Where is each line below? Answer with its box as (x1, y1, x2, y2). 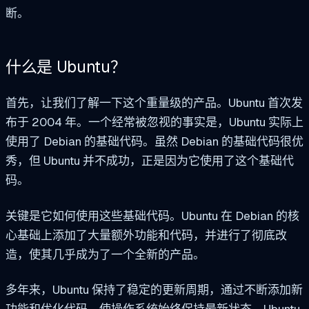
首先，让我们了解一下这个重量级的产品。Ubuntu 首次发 (6, 94, 303, 110)
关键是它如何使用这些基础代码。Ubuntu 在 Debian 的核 (6, 208, 299, 223)
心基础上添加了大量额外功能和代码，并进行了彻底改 (6, 227, 287, 243)
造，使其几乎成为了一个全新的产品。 (6, 246, 208, 262)
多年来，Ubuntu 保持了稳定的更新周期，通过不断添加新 (6, 282, 303, 298)
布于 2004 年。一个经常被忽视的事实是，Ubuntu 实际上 (6, 114, 303, 130)
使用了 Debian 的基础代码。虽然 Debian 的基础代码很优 (6, 133, 303, 149)
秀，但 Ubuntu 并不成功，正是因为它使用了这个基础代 (6, 152, 294, 168)
